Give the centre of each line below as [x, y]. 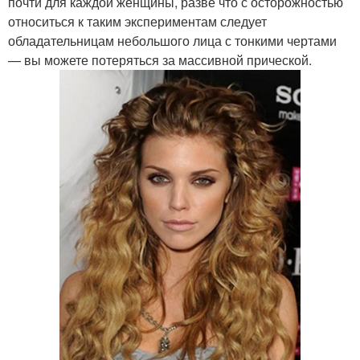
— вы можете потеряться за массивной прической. [160, 59]
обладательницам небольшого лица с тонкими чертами [172, 40]
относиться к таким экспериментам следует [137, 21]
